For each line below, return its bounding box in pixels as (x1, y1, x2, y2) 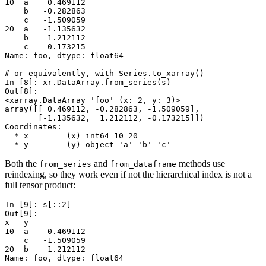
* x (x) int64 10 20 (5, 131, 138, 140)
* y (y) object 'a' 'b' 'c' (5, 140, 171, 149)
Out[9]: (5, 208, 43, 218)
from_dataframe (110, 159, 176, 169)
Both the (5, 158, 39, 169)
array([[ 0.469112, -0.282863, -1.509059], (5, 104, 199, 113)
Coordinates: (5, 122, 62, 131)
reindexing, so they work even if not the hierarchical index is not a (5, 169, 252, 179)
